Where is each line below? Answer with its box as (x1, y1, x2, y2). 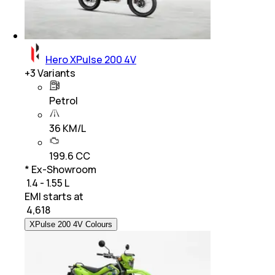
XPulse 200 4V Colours (29, 220, 112, 230)
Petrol (49, 94, 78, 108)
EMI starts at (25, 190, 83, 204)
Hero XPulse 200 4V (45, 53, 136, 67)
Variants (36, 66, 76, 80)
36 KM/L (49, 122, 86, 136)
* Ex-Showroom (25, 163, 96, 177)
